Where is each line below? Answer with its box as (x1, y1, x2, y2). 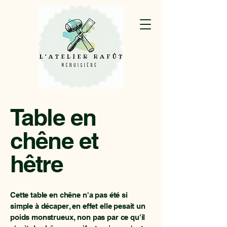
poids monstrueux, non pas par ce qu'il (10, 213, 145, 221)
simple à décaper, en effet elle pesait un (10, 202, 145, 210)
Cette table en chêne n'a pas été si (10, 191, 128, 199)
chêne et (10, 127, 98, 154)
